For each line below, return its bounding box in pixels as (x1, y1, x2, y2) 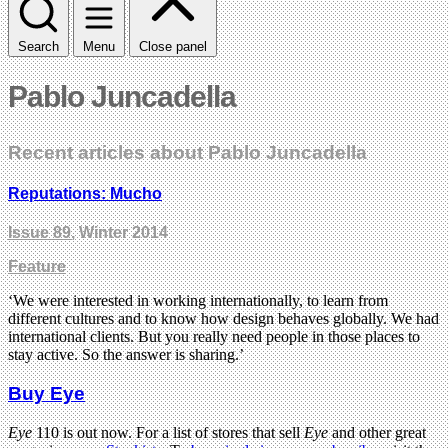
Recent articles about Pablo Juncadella (8, 141, 367, 163)
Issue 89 (8, 224, 71, 242)
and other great (332, 423, 426, 441)
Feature (8, 258, 66, 276)
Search (18, 38, 59, 54)
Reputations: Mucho (8, 185, 162, 203)
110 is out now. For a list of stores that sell (32, 423, 304, 441)
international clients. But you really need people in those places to (8, 328, 420, 346)
